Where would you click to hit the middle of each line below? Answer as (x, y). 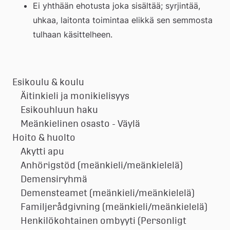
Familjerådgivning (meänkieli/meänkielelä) (114, 206)
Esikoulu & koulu (48, 82)
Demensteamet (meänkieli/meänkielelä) (108, 193)
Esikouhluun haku (59, 109)
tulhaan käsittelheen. (73, 34)
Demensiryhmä (54, 179)
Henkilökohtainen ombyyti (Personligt (103, 220)
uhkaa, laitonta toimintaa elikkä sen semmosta (123, 20)
